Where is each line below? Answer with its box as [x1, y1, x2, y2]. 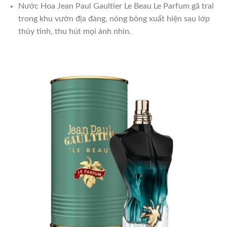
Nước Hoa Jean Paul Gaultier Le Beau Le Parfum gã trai [18, 2, 214, 11]
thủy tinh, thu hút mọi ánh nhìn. [18, 27, 131, 36]
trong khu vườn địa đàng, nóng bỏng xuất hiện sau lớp [18, 15, 210, 23]
